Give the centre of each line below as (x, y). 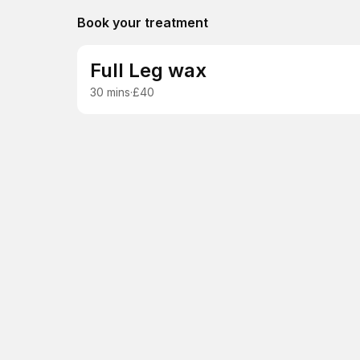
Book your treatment (143, 22)
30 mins (110, 92)
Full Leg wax (148, 70)
